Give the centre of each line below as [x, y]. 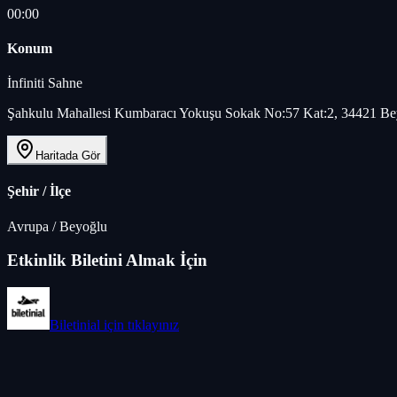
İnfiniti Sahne [45, 83]
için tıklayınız [140, 325]
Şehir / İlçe [39, 191]
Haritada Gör [68, 156]
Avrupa [28, 226]
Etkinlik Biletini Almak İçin [107, 261]
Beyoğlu [83, 226]
